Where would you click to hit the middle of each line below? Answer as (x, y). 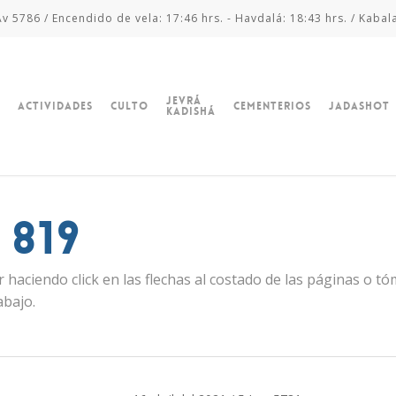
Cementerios (272, 106)
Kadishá (190, 111)
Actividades (55, 106)
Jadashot (359, 106)
